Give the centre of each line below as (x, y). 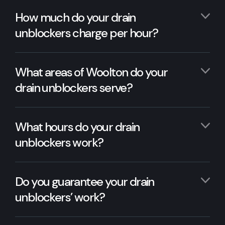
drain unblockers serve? (74, 87)
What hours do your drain (77, 127)
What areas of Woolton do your (91, 72)
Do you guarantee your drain (85, 181)
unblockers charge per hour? (87, 33)
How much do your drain (75, 17)
